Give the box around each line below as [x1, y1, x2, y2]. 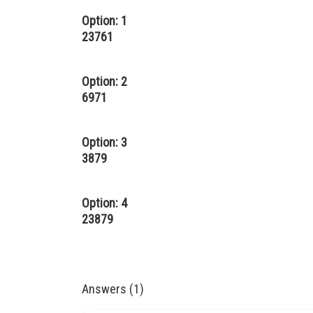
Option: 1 [82, 13, 127, 28]
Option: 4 [82, 196, 127, 210]
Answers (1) [82, 282, 144, 296]
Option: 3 [82, 135, 127, 150]
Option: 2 [82, 74, 127, 89]
